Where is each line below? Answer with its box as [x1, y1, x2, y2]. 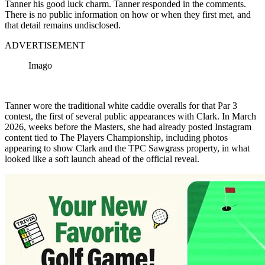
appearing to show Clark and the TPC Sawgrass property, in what [5, 143, 250, 153]
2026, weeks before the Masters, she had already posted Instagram [5, 121, 251, 132]
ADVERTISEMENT [5, 40, 85, 50]
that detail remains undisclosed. [5, 20, 121, 30]
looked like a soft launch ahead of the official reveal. [5, 153, 199, 164]
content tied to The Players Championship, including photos [5, 132, 228, 143]
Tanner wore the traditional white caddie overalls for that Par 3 [5, 100, 237, 111]
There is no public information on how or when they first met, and [5, 9, 251, 20]
